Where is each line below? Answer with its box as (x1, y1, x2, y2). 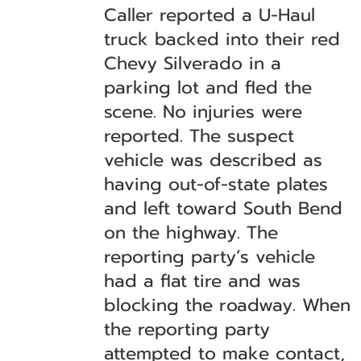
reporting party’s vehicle (104, 243, 316, 270)
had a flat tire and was (104, 268, 301, 294)
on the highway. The (104, 219, 279, 246)
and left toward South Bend (104, 195, 343, 222)
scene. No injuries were (104, 98, 303, 125)
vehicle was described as (104, 147, 323, 173)
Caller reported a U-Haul (104, 2, 316, 28)
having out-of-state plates (104, 171, 329, 197)
